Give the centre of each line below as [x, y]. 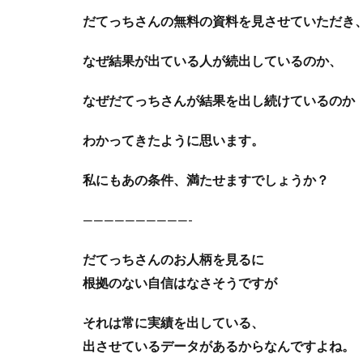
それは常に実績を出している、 [173, 323]
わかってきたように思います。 [173, 141]
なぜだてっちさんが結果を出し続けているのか [219, 101]
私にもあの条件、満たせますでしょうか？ [206, 181]
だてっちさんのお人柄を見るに [173, 260]
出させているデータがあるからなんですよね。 [219, 347]
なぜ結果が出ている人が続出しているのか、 [212, 62]
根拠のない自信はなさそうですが [180, 284]
